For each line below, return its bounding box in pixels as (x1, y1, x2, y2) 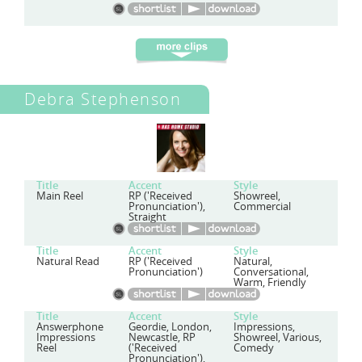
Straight (128, 210, 167, 224)
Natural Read (36, 255, 99, 268)
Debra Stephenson (24, 88, 181, 110)
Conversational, (233, 265, 309, 279)
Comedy (233, 341, 274, 355)
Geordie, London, (128, 320, 213, 334)
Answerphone (36, 320, 103, 334)
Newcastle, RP (128, 330, 196, 344)
